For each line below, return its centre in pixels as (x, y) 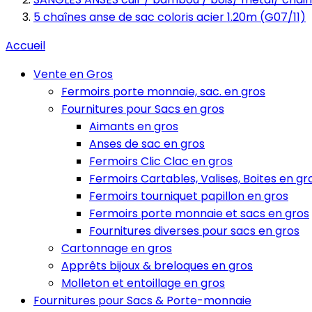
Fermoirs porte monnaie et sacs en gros (199, 213)
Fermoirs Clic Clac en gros (161, 161)
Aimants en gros (134, 126)
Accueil (25, 46)
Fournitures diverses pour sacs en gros (194, 231)
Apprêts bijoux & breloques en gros (157, 266)
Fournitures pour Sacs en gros (143, 109)
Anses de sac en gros (147, 144)
